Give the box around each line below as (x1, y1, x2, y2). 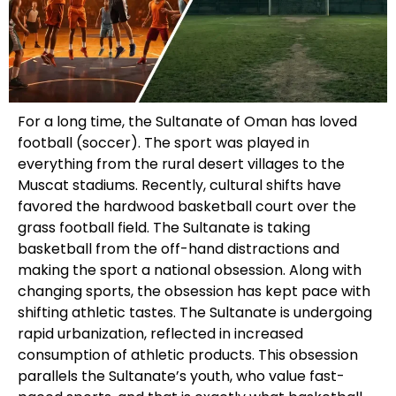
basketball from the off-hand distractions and (18, 238, 339, 259)
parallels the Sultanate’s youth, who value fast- (18, 365, 345, 386)
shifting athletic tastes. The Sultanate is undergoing (18, 301, 372, 323)
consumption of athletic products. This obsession (18, 344, 358, 365)
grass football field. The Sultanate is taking (18, 217, 310, 238)
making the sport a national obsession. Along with (18, 259, 362, 280)
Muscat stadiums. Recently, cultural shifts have (18, 174, 341, 195)
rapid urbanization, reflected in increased (18, 323, 303, 344)
